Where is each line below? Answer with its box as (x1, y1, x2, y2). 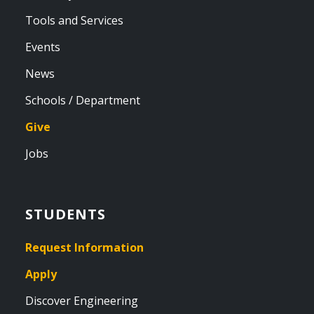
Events (25, 39, 60, 55)
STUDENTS (25, 205, 106, 224)
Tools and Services (25, 13, 123, 28)
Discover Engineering (25, 293, 138, 308)
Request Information (25, 240, 144, 255)
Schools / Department (25, 93, 140, 108)
